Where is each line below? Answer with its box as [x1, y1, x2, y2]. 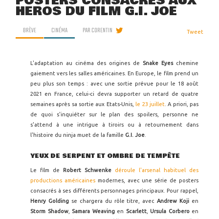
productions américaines [30, 177, 95, 184]
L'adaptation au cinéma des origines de [30, 60, 143, 66]
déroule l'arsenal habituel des [115, 167, 198, 174]
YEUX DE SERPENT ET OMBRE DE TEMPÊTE [30, 152, 180, 161]
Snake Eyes [143, 60, 173, 66]
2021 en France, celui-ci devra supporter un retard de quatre [30, 91, 198, 97]
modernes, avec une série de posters [95, 177, 199, 184]
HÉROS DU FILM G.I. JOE [16, 2, 177, 21]
